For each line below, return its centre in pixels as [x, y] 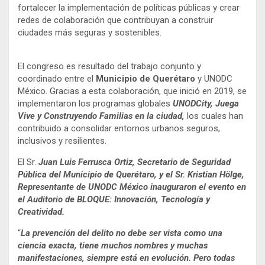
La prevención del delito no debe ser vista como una [122, 233]
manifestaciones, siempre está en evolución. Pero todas [126, 258]
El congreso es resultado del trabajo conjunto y [109, 67]
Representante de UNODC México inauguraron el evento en [132, 187]
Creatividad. [41, 212]
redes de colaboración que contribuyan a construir [116, 20]
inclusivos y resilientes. [62, 141]
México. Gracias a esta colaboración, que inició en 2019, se [132, 91]
